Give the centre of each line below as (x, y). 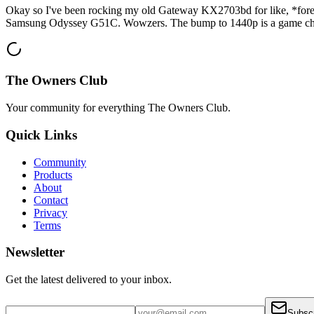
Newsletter (35, 252)
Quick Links (41, 135)
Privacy (50, 212)
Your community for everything (77, 108)
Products (53, 175)
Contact (51, 200)
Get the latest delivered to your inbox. (89, 279)
